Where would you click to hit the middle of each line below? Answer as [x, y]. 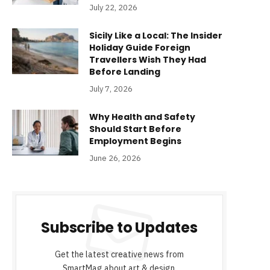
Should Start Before [135, 129]
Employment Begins [135, 141]
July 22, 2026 [113, 8]
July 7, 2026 [111, 89]
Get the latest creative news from [119, 255]
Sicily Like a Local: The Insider [156, 36]
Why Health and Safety [142, 117]
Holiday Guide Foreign [140, 48]
